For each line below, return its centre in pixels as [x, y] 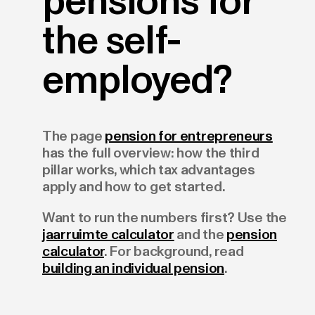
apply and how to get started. [134, 186]
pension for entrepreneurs [189, 136]
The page [74, 136]
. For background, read [174, 251]
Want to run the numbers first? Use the [165, 217]
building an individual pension [133, 268]
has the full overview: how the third [151, 153]
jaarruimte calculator [108, 234]
